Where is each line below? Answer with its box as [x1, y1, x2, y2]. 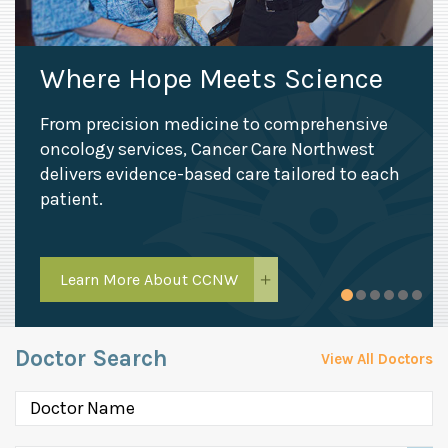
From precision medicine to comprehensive [40, 113, 388, 136]
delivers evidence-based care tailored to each [40, 163, 400, 186]
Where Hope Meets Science [40, 62, 383, 96]
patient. [40, 188, 103, 211]
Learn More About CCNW [60, 270, 238, 290]
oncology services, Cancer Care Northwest [40, 138, 375, 161]
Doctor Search [15, 345, 168, 373]
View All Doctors [321, 350, 433, 369]
